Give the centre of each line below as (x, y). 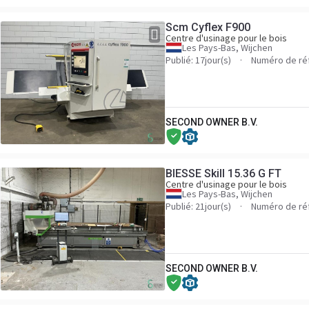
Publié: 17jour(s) (198, 60)
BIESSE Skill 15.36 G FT (223, 173)
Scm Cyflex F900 (208, 27)
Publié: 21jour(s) (198, 206)
